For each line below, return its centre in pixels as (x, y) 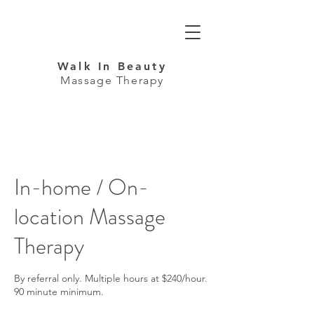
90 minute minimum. (59, 292)
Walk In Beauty (112, 66)
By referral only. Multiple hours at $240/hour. (111, 278)
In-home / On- (81, 187)
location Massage (90, 217)
